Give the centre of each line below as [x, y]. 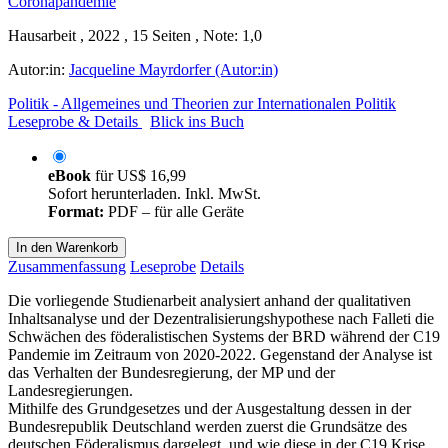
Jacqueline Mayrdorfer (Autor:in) [173, 69]
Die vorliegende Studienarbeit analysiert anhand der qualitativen [209, 300]
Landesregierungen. [70, 390]
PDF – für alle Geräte [174, 211]
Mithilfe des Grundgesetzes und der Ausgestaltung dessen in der [209, 408]
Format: [76, 211]
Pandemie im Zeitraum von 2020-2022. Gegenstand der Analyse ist [220, 354]
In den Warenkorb [67, 247]
